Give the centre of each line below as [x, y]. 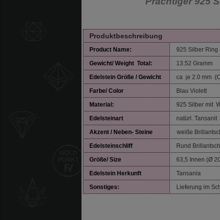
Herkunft [129, 173]
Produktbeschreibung [126, 36]
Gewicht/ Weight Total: [121, 63]
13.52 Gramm [193, 63]
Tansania [187, 173]
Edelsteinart [106, 118]
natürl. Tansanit [195, 118]
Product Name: [110, 49]
